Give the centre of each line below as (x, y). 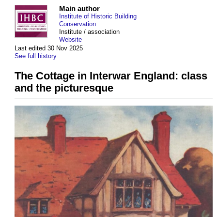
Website (70, 40)
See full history (36, 56)
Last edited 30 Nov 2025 (49, 48)
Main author (79, 9)
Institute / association (89, 32)
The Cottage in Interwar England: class (111, 76)
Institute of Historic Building (98, 16)
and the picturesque (64, 88)
